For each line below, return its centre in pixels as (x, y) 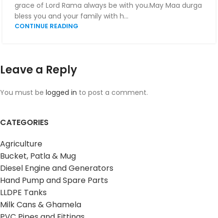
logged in (61, 92)
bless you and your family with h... (72, 16)
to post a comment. (112, 92)
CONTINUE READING (46, 26)
